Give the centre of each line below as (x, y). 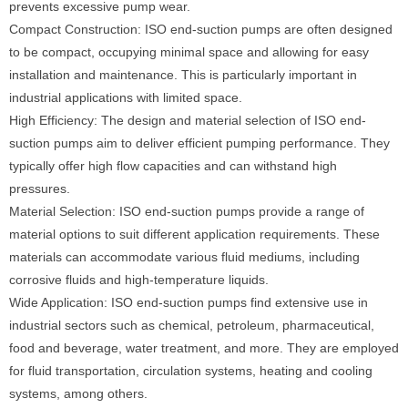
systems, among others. (78, 393)
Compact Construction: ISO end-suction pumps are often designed (201, 29)
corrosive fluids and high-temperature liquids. (139, 279)
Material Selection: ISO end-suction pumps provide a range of (187, 211)
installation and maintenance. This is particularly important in (183, 74)
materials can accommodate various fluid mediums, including (184, 256)
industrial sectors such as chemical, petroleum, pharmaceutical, (192, 325)
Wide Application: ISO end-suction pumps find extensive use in (189, 302)
